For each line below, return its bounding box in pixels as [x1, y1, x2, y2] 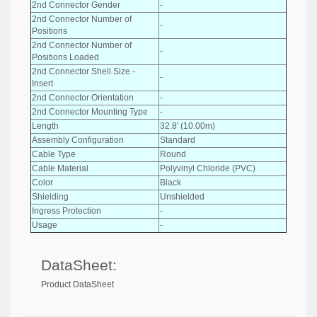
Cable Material [32, 163, 88, 173]
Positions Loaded [32, 52, 99, 62]
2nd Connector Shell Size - [32, 66, 135, 76]
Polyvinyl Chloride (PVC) [160, 163, 255, 173]
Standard [160, 134, 195, 145]
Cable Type [32, 149, 76, 159]
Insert [32, 78, 53, 88]
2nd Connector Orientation [32, 92, 134, 103]
